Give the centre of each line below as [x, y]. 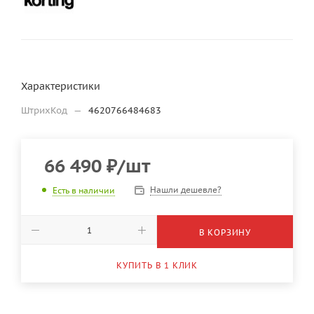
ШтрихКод [46, 111]
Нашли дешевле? [186, 190]
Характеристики [61, 87]
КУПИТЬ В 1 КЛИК [157, 266]
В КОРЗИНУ [225, 233]
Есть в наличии [84, 190]
